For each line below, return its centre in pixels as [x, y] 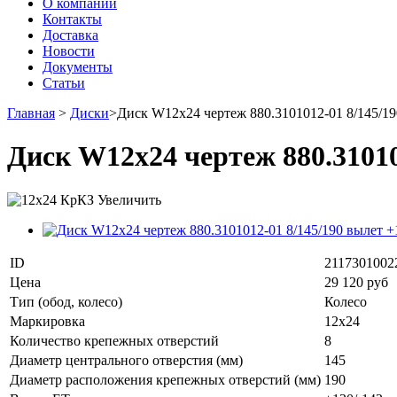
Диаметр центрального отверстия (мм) [126, 360]
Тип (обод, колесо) [66, 301]
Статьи [64, 83]
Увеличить [129, 199]
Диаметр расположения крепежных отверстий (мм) [165, 379]
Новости [69, 51]
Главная [31, 113]
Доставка [70, 35]
